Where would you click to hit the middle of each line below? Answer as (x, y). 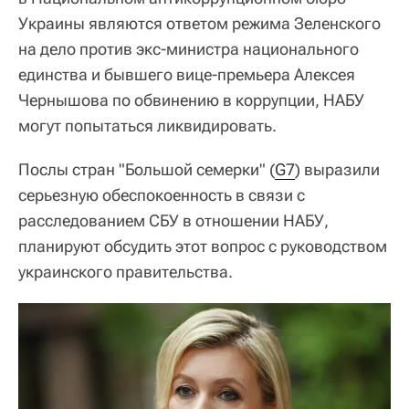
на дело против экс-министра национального (189, 49)
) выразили (337, 169)
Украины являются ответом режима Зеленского (199, 23)
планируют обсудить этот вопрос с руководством (203, 246)
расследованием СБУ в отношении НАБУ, (173, 220)
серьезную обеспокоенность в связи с (162, 195)
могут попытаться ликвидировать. (147, 126)
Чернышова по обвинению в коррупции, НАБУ (191, 100)
